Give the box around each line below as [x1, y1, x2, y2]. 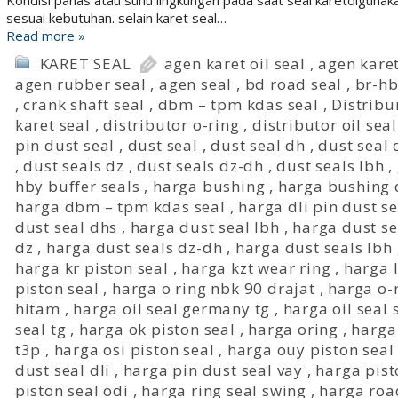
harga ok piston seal [78, 319, 235, 339]
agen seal [158, 74, 233, 94]
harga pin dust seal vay [123, 360, 303, 380]
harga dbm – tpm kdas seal [14, 196, 226, 217]
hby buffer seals [14, 176, 140, 196]
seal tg [14, 319, 67, 339]
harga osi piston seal [53, 339, 215, 360]
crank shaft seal [23, 94, 146, 115]
